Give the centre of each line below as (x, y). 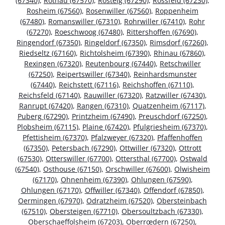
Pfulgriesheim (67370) (170, 127)
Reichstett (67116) (89, 85)
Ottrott (190, 148)
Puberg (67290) (42, 117)
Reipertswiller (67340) (93, 74)
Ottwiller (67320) (147, 148)
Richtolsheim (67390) (115, 53)
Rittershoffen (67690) (161, 32)
